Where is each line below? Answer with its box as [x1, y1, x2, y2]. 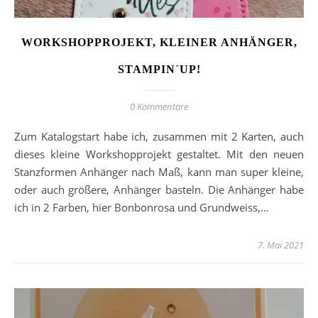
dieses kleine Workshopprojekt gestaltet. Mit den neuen [14, 146, 304, 161]
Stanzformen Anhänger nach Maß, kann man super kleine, [14, 164, 304, 179]
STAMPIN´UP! [117, 62, 201, 75]
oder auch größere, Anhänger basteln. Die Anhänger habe [14, 182, 304, 197]
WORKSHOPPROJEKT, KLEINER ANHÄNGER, [21, 35, 297, 48]
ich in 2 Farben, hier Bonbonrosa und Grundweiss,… [14, 199, 269, 214]
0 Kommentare [130, 99, 188, 113]
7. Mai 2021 [258, 238, 304, 251]
